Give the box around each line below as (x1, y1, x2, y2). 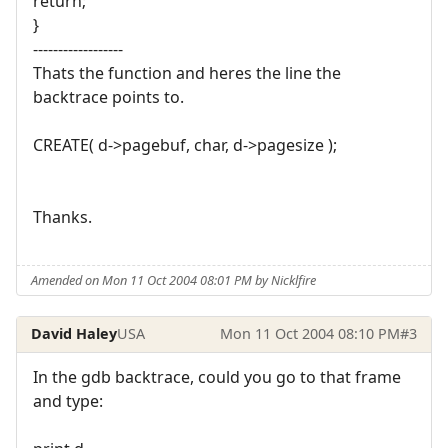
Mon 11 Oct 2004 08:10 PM (219, 324, 400, 344)
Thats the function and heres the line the (33, 62, 341, 85)
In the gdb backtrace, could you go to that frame (33, 365, 401, 388)
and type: (33, 389, 103, 412)
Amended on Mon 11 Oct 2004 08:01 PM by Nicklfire (31, 271, 317, 290)
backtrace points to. (33, 86, 184, 109)
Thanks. (33, 206, 92, 229)
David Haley (31, 324, 118, 344)
